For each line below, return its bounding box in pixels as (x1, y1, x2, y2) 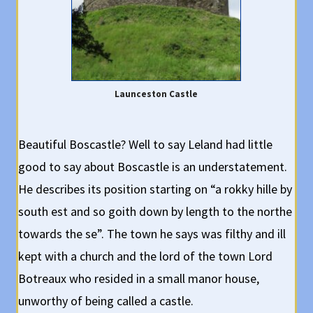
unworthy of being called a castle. (18, 293, 194, 309)
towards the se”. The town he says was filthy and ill (18, 226, 286, 242)
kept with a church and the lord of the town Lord (18, 248, 273, 264)
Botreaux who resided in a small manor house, (18, 270, 260, 286)
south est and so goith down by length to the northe (18, 203, 293, 219)
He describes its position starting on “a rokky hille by (18, 181, 293, 197)
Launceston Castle (115, 87, 198, 100)
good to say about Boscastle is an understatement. (18, 159, 288, 175)
